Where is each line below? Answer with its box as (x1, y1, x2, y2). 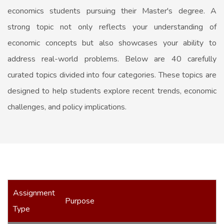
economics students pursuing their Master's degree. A (7, 5, 216, 16)
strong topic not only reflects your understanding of (7, 21, 216, 32)
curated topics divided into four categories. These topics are (7, 69, 216, 80)
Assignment (13, 187, 55, 198)
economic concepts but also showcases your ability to (7, 37, 216, 48)
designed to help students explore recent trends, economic (7, 85, 216, 96)
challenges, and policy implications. (7, 101, 126, 112)
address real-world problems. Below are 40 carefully (7, 53, 216, 64)
